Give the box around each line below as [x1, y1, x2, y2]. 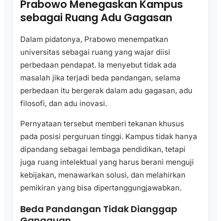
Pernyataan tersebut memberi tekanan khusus [20, 119, 184, 129]
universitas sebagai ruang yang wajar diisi [20, 47, 170, 57]
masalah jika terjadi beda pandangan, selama [20, 73, 181, 82]
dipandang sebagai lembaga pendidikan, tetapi [20, 145, 185, 154]
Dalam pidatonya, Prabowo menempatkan [20, 34, 168, 44]
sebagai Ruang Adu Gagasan [20, 10, 172, 25]
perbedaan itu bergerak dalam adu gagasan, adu [20, 85, 192, 95]
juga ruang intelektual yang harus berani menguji [20, 157, 194, 167]
